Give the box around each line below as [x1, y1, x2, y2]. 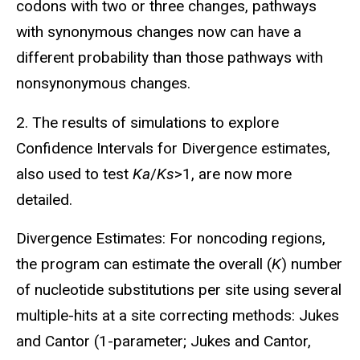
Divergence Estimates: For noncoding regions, [16, 229, 325, 248]
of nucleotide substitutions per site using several [16, 280, 342, 300]
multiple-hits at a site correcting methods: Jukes [16, 306, 339, 325]
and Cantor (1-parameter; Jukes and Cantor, [16, 332, 311, 351]
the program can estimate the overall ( [16, 255, 272, 274]
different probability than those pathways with [16, 47, 323, 67]
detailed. [16, 190, 72, 209]
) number [281, 255, 342, 274]
